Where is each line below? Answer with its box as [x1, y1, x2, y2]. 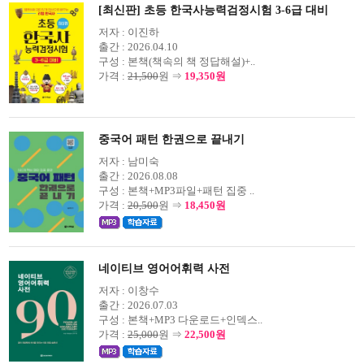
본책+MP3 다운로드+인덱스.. [125, 314, 262, 326]
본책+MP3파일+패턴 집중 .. [125, 184, 254, 197]
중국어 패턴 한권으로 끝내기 [98, 133, 245, 145]
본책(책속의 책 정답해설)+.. [125, 55, 255, 67]
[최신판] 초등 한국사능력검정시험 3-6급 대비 [98, 4, 328, 16]
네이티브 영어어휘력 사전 [98, 262, 230, 275]
